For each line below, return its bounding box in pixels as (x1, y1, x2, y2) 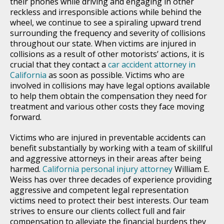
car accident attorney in (108, 58, 195, 70)
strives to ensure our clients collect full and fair (10, 205, 185, 216)
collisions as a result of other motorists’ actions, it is (10, 48, 204, 59)
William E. (172, 163, 209, 174)
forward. (10, 111, 41, 122)
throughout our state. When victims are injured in (10, 37, 196, 49)
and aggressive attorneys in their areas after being (10, 152, 201, 164)
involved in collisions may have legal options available (10, 79, 210, 91)
